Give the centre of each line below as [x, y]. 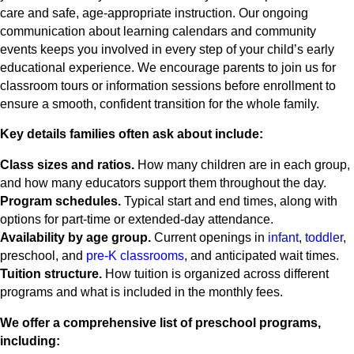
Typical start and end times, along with [229, 201]
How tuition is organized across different [215, 274]
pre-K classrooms [135, 256]
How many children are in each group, [242, 165]
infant [283, 238]
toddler [324, 238]
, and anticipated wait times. [262, 256]
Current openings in [209, 238]
